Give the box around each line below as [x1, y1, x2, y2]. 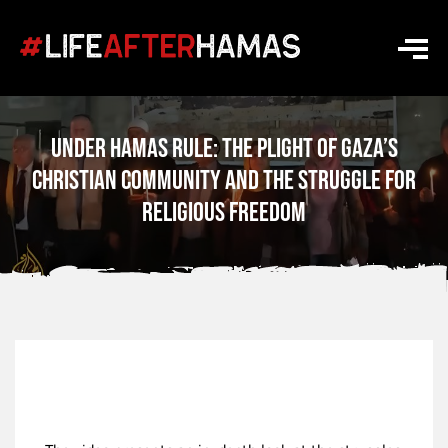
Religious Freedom [142, 197, 306, 229]
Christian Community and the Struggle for [32, 165, 416, 197]
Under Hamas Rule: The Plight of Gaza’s [50, 133, 398, 165]
